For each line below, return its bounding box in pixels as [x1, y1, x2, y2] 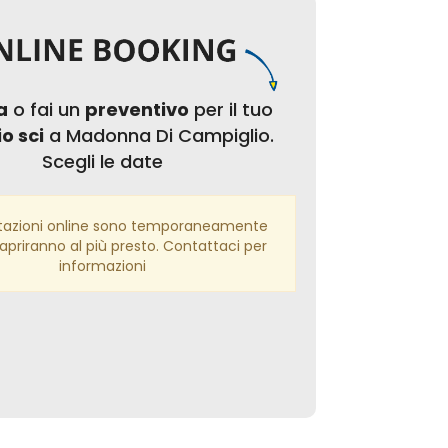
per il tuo [189, 97, 274, 123]
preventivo [85, 97, 190, 123]
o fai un [8, 97, 86, 123]
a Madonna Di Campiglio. [44, 123, 275, 149]
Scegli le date [41, 149, 163, 175]
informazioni [58, 256, 146, 277]
